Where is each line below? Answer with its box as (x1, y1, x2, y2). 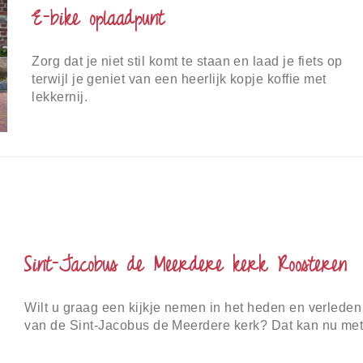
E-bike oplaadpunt (32, 2, 165, 39)
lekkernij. (32, 90, 88, 105)
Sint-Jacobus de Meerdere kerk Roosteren (24, 249, 348, 285)
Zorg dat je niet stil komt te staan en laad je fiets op (32, 54, 343, 69)
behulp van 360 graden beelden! (24, 336, 223, 351)
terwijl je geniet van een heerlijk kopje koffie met (32, 72, 327, 87)
